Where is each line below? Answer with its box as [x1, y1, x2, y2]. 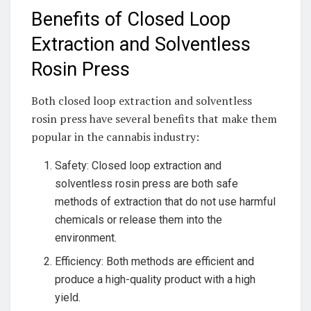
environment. [55, 230, 117, 244]
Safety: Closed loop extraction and [55, 158, 222, 172]
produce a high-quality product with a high [55, 272, 256, 286]
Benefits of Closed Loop [31, 8, 230, 31]
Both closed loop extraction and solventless [31, 92, 252, 108]
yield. [55, 290, 81, 304]
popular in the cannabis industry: [31, 128, 199, 144]
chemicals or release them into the [55, 212, 223, 226]
